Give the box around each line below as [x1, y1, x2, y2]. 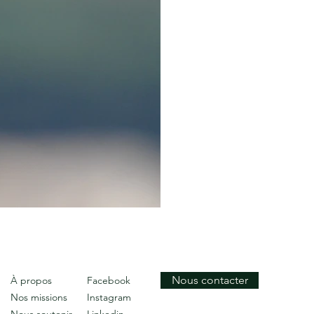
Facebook [87, 274, 130, 287]
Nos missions [11, 291, 67, 303]
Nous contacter [171, 273, 248, 287]
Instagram [87, 291, 131, 303]
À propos [11, 274, 52, 287]
